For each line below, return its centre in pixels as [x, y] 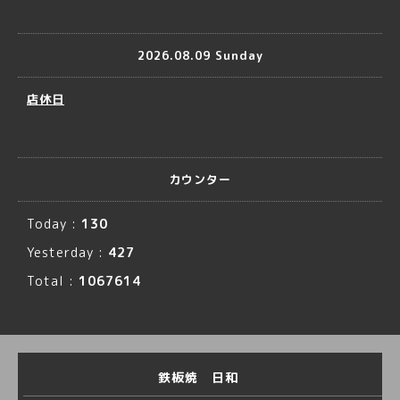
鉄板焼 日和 [200, 377]
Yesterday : [67, 252]
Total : [53, 281]
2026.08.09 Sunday [200, 55]
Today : [54, 224]
